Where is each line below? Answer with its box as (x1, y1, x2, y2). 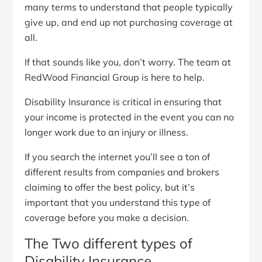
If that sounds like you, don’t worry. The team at (25, 56, 232, 68)
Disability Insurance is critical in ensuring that (25, 95, 222, 108)
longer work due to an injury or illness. (25, 126, 189, 138)
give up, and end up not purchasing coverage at (25, 16, 233, 28)
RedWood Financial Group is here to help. (25, 71, 205, 83)
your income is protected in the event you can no (25, 111, 235, 123)
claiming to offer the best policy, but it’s (25, 181, 195, 193)
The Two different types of (25, 234, 193, 252)
